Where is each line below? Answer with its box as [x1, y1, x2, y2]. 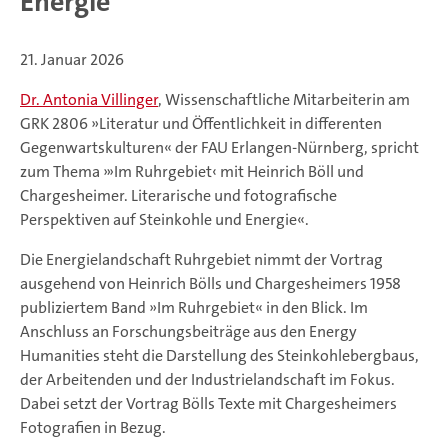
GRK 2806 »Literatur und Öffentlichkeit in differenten [20, 113, 382, 134]
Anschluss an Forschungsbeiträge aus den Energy [20, 321, 357, 342]
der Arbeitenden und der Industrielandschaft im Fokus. [20, 369, 395, 390]
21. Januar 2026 [20, 49, 124, 70]
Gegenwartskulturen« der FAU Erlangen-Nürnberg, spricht [20, 137, 419, 158]
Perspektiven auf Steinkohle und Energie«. [20, 209, 309, 230]
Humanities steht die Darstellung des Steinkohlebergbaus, [20, 345, 419, 366]
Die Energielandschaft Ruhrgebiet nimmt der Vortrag [20, 249, 383, 270]
